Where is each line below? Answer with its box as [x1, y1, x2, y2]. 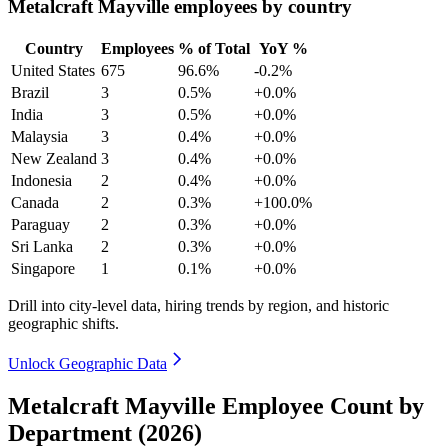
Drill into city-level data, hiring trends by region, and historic [8, 296, 389, 314]
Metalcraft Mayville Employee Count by [8, 392, 424, 419]
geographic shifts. [8, 314, 119, 332]
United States [11, 61, 95, 79]
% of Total [178, 39, 250, 57]
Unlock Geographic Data [8, 354, 167, 372]
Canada [11, 193, 59, 211]
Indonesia [11, 171, 72, 189]
